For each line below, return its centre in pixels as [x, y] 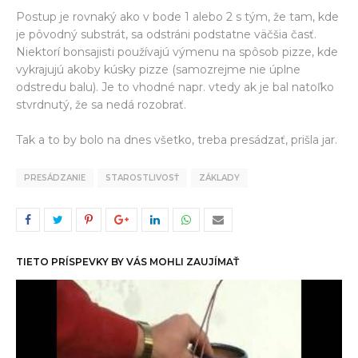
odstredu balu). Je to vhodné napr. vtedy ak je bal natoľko [175, 87]
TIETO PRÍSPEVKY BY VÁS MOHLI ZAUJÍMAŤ [127, 261]
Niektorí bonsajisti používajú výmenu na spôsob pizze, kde [177, 52]
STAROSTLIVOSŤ [142, 177]
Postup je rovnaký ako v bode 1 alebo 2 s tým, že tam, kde [177, 16]
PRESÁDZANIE [55, 177]
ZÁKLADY [219, 177]
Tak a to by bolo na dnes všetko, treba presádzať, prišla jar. [177, 139]
